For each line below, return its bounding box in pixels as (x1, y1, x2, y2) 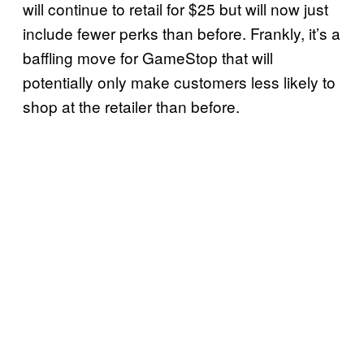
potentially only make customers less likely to (23, 71, 336, 93)
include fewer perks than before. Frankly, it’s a (23, 22, 340, 45)
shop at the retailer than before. (23, 95, 240, 118)
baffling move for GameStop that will (23, 46, 273, 69)
